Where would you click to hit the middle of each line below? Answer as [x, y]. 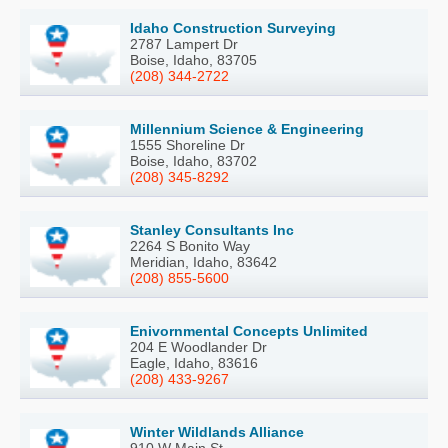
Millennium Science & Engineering [247, 129]
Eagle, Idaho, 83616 [194, 363]
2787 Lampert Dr [184, 44]
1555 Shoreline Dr [187, 145]
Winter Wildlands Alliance [217, 432]
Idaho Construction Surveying [233, 28]
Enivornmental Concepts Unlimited [249, 331]
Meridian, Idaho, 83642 [203, 262]
